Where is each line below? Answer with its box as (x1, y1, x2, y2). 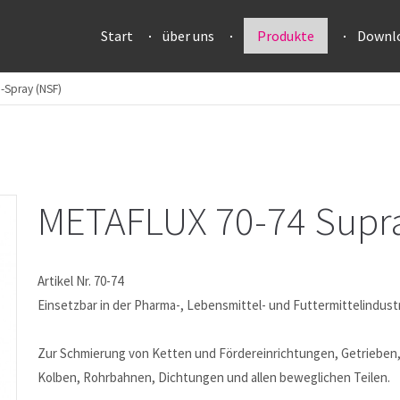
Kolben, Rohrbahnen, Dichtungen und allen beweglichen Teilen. (37, 369, 391, 386)
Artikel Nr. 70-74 (37, 272, 124, 289)
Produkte (257, 27, 314, 45)
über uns (162, 27, 214, 45)
